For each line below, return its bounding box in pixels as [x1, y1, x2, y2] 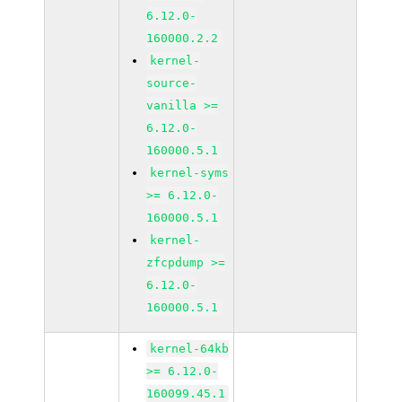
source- [146, 76, 197, 90]
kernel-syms [150, 166, 230, 179]
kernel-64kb [150, 342, 230, 355]
